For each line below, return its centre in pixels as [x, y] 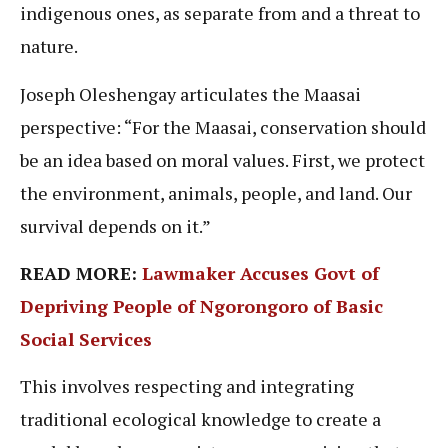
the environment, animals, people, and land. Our [216, 192]
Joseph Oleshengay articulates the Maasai [190, 93]
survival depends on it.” [117, 225]
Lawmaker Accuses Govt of [260, 273]
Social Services [86, 339]
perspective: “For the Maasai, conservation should [223, 126]
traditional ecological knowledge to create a [200, 419]
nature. [50, 46]
